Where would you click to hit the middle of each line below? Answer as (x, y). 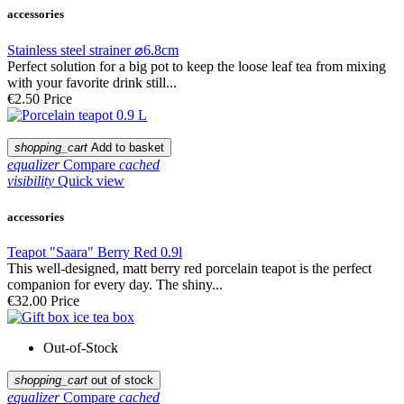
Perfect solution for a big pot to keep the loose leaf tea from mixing (197, 67)
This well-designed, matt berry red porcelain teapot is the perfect (189, 268)
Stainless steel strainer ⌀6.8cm (93, 50)
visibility (31, 181)
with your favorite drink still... (92, 83)
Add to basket (128, 148)
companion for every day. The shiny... (115, 284)
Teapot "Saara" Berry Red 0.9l (95, 252)
